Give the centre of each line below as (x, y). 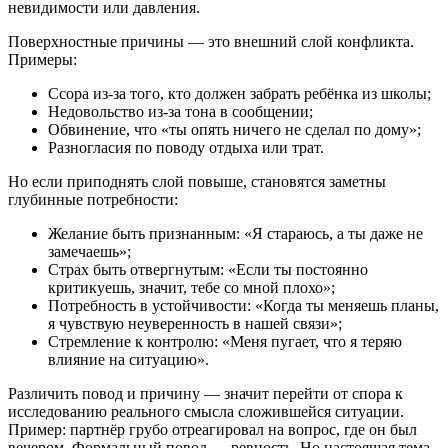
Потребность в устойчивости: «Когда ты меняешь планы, (243, 306)
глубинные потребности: (93, 200)
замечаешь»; (89, 252)
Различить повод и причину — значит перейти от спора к (205, 394)
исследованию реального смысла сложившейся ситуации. (206, 412)
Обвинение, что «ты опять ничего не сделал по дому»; (234, 130)
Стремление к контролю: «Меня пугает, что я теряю (225, 342)
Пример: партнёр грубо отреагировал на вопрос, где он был (212, 430)
